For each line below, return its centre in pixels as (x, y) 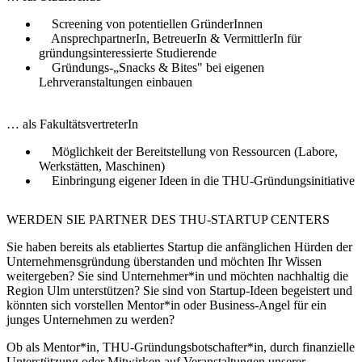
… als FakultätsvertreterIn (72, 124)
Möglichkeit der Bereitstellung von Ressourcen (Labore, (188, 152)
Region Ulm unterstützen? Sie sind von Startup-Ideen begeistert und (179, 290)
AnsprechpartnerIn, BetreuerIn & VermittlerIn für (170, 39)
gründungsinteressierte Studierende (128, 53)
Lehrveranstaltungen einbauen (116, 82)
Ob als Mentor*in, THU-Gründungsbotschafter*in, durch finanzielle (181, 347)
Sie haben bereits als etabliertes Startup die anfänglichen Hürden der (179, 246)
